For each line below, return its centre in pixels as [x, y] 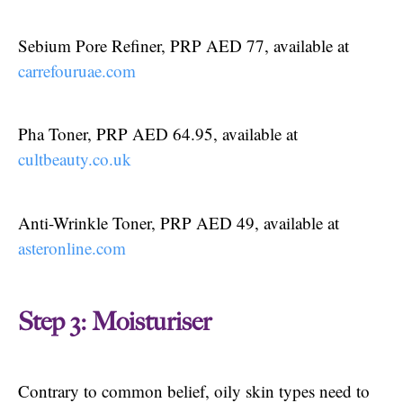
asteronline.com [72, 247]
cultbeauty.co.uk [75, 159]
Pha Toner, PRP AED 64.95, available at [158, 134]
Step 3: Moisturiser [115, 322]
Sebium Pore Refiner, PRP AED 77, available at [184, 45]
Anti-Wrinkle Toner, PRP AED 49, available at [179, 222]
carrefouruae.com [77, 70]
